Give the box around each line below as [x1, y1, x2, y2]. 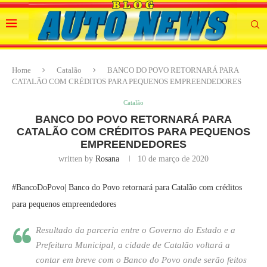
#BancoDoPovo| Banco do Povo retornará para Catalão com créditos [12, 183, 242, 193]
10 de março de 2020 [138, 154, 209, 164]
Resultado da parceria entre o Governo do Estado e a [36, 225, 235, 235]
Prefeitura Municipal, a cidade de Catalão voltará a [36, 240, 230, 250]
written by [58, 154, 95, 164]
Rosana [95, 154, 119, 164]
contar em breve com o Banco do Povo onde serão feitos [36, 255, 247, 265]
